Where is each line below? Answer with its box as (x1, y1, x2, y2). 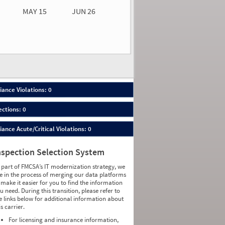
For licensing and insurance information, (9, 215, 119, 224)
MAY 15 (22, 6, 47, 16)
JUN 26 (72, 6, 95, 16)
